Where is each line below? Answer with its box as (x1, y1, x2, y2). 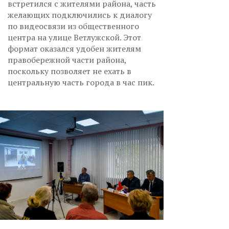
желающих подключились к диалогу (8, 9, 152, 21)
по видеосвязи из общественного (8, 20, 139, 32)
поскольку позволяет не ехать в (8, 65, 131, 77)
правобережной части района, (8, 54, 126, 66)
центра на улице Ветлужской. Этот (8, 32, 141, 43)
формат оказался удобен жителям (8, 43, 141, 55)
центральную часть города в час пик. (8, 77, 154, 88)
